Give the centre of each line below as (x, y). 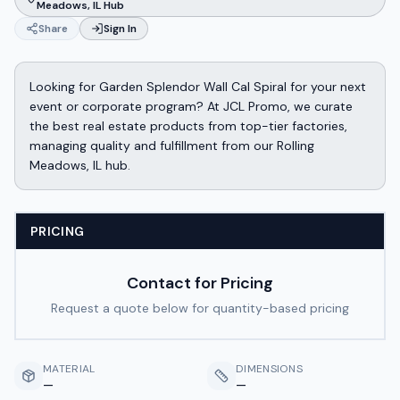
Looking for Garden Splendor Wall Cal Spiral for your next (198, 87)
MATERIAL (69, 369)
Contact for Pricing (200, 283)
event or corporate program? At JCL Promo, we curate (191, 106)
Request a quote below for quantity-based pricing (200, 308)
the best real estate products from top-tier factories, (188, 126)
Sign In (120, 29)
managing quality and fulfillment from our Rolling (172, 146)
